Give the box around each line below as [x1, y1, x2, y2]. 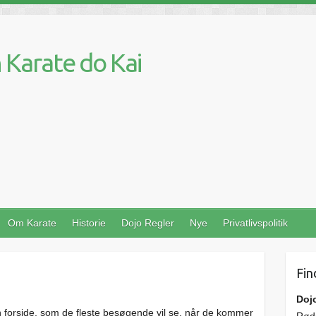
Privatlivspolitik [223, 217, 288, 229]
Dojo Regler [121, 217, 174, 229]
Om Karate [8, 217, 56, 229]
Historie [72, 217, 106, 229]
